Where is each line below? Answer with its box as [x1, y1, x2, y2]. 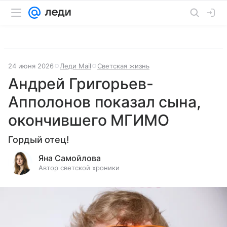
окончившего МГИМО [8, 111, 169, 129]
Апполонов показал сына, [8, 93, 201, 111]
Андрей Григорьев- [8, 74, 154, 93]
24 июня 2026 [8, 62, 54, 70]
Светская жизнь [97, 62, 149, 70]
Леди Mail [60, 62, 91, 70]
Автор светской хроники [39, 164, 120, 172]
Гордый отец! [8, 134, 69, 145]
